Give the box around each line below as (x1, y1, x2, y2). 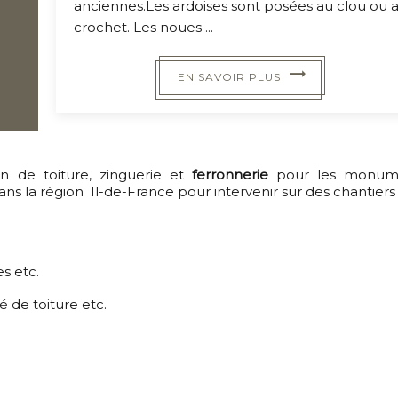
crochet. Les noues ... (74, 18, 214, 36)
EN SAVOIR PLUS (186, 69, 282, 84)
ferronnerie (191, 165, 268, 183)
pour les (267, 165, 345, 183)
